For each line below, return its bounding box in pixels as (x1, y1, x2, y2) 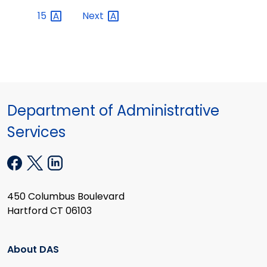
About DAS (7, 243, 59, 257)
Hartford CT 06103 (7, 203, 92, 218)
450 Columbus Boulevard (7, 189, 125, 203)
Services (7, 122, 66, 142)
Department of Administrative (7, 100, 219, 120)
